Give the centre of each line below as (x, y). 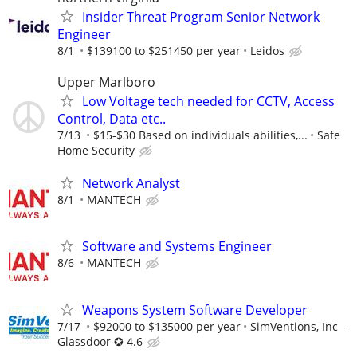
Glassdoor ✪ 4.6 (100, 341)
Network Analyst (131, 184)
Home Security (96, 151)
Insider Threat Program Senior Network (201, 16)
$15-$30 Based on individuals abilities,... (200, 135)
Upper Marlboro (106, 82)
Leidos (267, 50)
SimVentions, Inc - (299, 326)
